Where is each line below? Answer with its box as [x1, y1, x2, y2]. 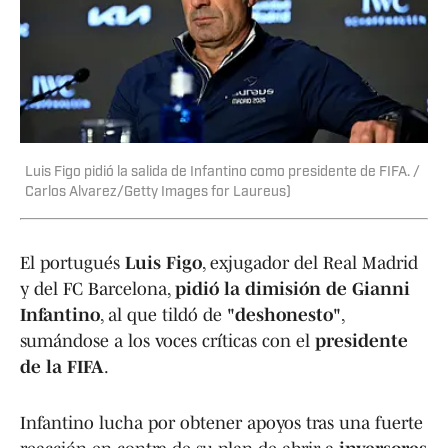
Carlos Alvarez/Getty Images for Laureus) [25, 184, 291, 200]
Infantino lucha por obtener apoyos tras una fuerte [20, 412, 423, 433]
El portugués [20, 252, 125, 273]
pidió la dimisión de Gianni [175, 278, 410, 299]
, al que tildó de [100, 304, 227, 325]
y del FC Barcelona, [20, 278, 175, 299]
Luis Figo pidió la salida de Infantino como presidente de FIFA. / [25, 164, 420, 180]
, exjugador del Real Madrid [202, 252, 418, 273]
